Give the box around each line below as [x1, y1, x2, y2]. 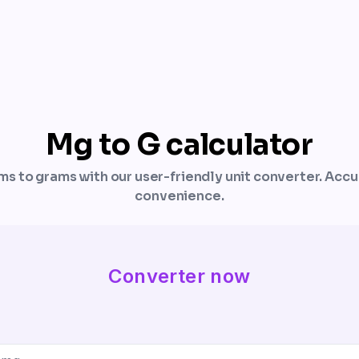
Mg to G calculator [46, 126, 313, 163]
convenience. [135, 187, 224, 204]
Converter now [108, 264, 251, 288]
